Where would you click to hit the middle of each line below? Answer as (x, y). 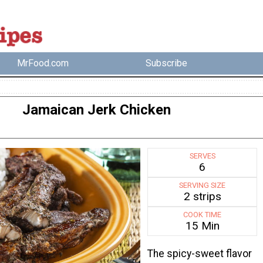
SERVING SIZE (203, 186)
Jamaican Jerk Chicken (96, 110)
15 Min (202, 226)
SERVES (202, 156)
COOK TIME (203, 215)
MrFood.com (43, 63)
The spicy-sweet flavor (199, 254)
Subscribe (166, 63)
